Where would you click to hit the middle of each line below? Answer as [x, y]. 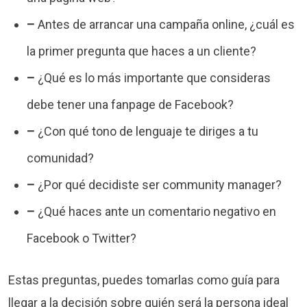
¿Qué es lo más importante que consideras [153, 77]
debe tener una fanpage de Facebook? [131, 104]
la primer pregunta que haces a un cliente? [142, 51]
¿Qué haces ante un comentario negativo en [156, 211]
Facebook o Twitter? [82, 238]
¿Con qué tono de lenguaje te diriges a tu [147, 131]
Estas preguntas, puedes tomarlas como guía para [144, 280]
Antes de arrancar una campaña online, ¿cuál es [165, 24]
